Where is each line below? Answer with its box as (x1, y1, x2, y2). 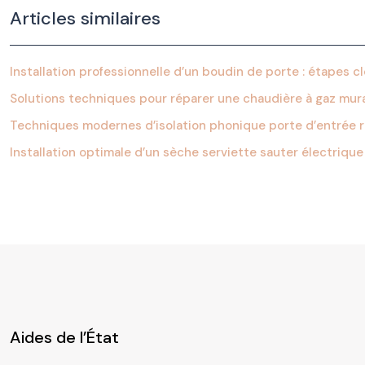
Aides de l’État (10, 327, 119, 348)
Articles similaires (10, 7, 161, 30)
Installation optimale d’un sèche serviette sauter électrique (10, 144, 363, 161)
